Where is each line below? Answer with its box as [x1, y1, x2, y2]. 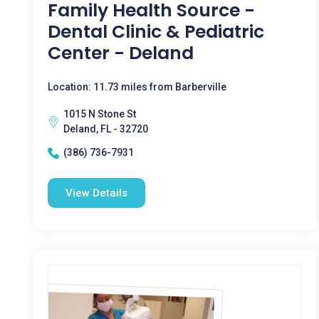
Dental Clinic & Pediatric [48, 19, 264, 44]
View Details [66, 187, 127, 199]
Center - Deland [48, 41, 194, 66]
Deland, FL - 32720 [63, 123, 148, 135]
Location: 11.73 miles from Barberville [48, 81, 226, 93]
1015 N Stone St [63, 108, 136, 120]
